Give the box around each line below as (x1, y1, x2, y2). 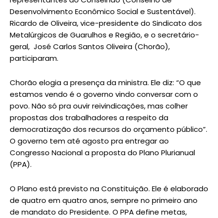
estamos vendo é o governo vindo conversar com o (10, 89, 198, 100)
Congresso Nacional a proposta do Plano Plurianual (10, 147, 195, 158)
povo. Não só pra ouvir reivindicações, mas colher (10, 101, 188, 111)
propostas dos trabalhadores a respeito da (10, 112, 168, 123)
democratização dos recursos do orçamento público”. (10, 124, 207, 135)
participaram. (10, 53, 58, 64)
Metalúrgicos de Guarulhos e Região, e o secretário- (10, 30, 199, 40)
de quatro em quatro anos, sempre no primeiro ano (10, 195, 198, 206)
